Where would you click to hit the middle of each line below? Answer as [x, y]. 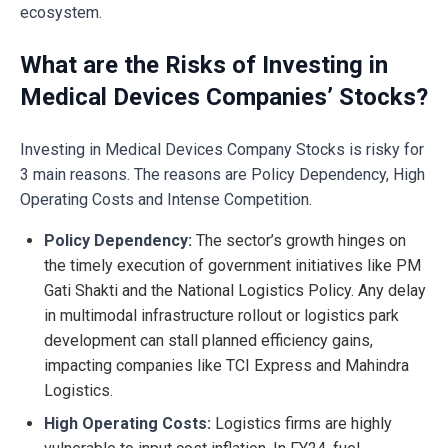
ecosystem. [61, 13]
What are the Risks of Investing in [204, 65]
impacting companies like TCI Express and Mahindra [226, 366]
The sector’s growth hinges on [299, 241]
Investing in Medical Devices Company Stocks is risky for [222, 150]
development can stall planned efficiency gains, [208, 341]
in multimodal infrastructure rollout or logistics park [221, 316]
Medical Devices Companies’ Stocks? [224, 97]
